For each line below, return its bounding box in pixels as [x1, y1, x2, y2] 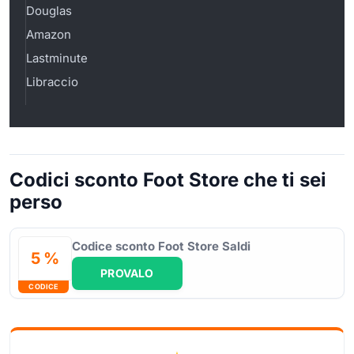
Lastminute [26, 50, 88, 66]
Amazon [26, 26, 71, 42]
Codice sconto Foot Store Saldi [72, 238, 250, 254]
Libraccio [26, 73, 78, 89]
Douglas [26, 2, 72, 18]
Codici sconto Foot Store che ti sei [9, 168, 326, 191]
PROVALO [100, 265, 154, 280]
